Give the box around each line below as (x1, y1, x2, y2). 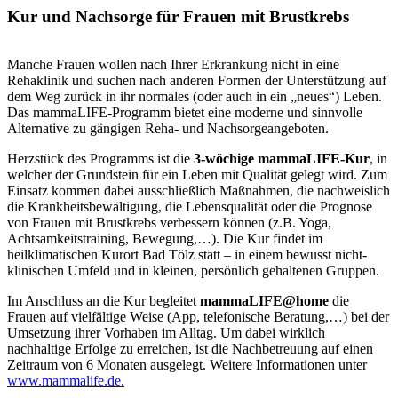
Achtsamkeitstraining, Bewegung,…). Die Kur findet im (7, 231, 322, 247)
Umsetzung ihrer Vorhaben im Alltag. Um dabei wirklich (7, 325, 325, 341)
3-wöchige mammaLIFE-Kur (190, 151, 370, 167)
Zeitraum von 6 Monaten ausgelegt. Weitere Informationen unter (7, 357, 367, 373)
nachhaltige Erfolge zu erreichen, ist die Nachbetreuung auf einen (7, 341, 373, 357)
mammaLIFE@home (200, 293, 329, 309)
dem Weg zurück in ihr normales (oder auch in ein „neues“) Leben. (7, 89, 382, 105)
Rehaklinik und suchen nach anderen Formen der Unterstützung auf (7, 73, 386, 89)
